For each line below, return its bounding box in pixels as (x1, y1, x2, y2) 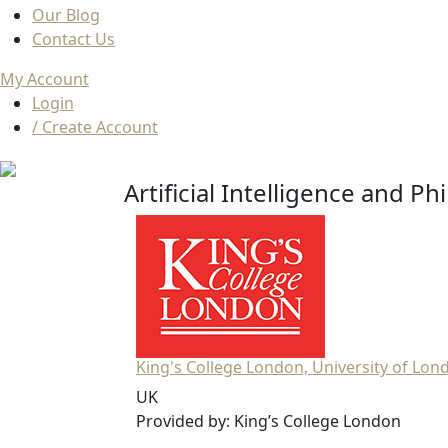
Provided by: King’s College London (136, 410, 401, 433)
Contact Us (32, 28, 115, 51)
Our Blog (32, 4, 100, 27)
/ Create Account (32, 116, 158, 139)
